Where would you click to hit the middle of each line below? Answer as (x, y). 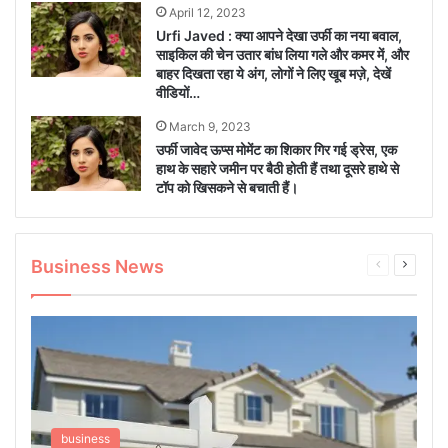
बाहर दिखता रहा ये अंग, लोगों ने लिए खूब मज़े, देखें (274, 74)
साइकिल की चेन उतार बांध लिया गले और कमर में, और (283, 55)
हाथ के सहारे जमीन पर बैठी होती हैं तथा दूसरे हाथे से (278, 169)
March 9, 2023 (210, 127)
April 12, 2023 (208, 13)
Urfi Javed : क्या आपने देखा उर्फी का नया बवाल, (279, 36)
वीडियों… (178, 93)
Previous (404, 264)
